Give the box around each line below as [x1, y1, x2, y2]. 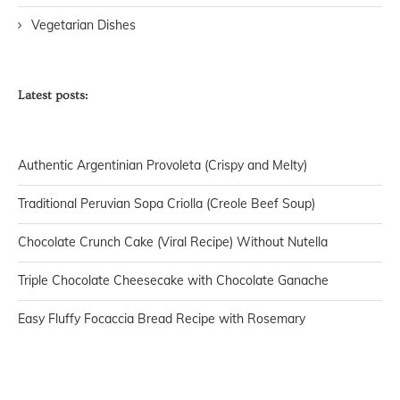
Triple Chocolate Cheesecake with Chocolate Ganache [18, 271, 329, 288]
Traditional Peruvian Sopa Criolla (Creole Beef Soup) [18, 195, 315, 212]
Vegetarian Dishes [31, 16, 136, 33]
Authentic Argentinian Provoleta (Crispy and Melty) [18, 156, 307, 173]
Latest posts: [18, 87, 87, 103]
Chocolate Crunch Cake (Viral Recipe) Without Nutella [18, 233, 328, 250]
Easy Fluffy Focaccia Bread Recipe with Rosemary [18, 310, 305, 327]
